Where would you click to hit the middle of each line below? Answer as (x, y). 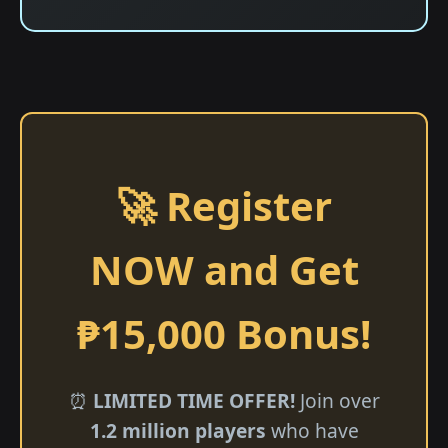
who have (312, 430)
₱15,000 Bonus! (224, 333)
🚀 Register (224, 205)
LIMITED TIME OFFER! (193, 400)
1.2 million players (177, 430)
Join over (337, 400)
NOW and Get (224, 269)
